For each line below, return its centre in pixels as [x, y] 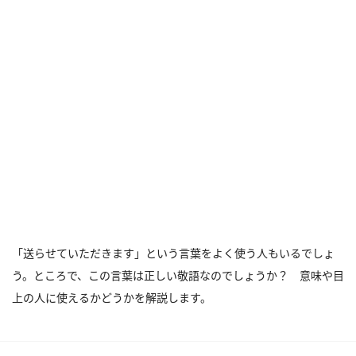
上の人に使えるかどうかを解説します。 [112, 298]
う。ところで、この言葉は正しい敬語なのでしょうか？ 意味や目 [178, 275]
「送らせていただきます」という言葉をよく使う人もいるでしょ [173, 253]
